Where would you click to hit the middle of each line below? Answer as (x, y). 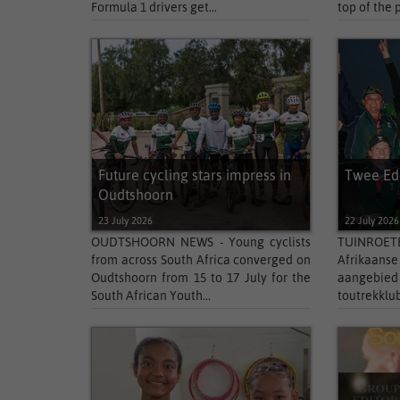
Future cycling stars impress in (195, 175)
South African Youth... (151, 296)
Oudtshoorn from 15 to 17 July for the (201, 278)
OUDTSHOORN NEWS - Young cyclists (201, 242)
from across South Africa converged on (201, 260)
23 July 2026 (126, 221)
